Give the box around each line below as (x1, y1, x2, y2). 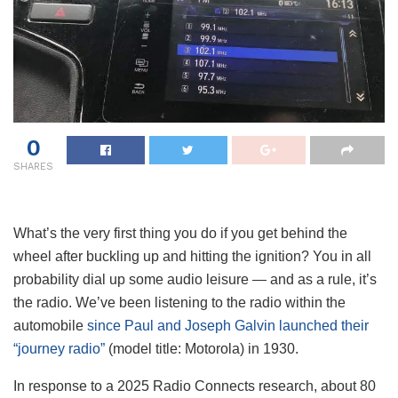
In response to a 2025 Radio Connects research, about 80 (13, 378, 376, 394)
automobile (13, 317, 87, 333)
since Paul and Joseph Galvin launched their (87, 317, 369, 333)
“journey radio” (13, 340, 105, 356)
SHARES (13, 160, 53, 172)
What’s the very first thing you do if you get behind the (13, 225, 347, 241)
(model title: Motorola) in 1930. (105, 340, 298, 356)
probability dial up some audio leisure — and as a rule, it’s (13, 271, 377, 287)
